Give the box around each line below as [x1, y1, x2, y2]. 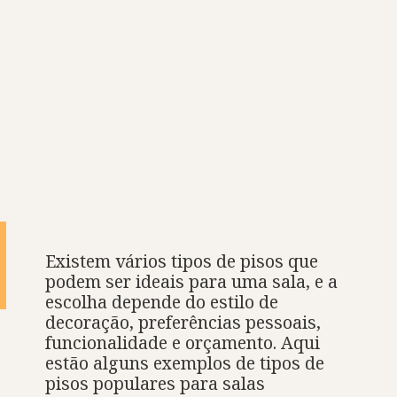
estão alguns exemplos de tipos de [45, 351, 325, 376]
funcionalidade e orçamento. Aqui [45, 331, 321, 355]
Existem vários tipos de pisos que [45, 249, 319, 274]
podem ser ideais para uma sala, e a [45, 269, 339, 294]
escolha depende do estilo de [45, 290, 279, 315]
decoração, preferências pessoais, [45, 310, 322, 335]
